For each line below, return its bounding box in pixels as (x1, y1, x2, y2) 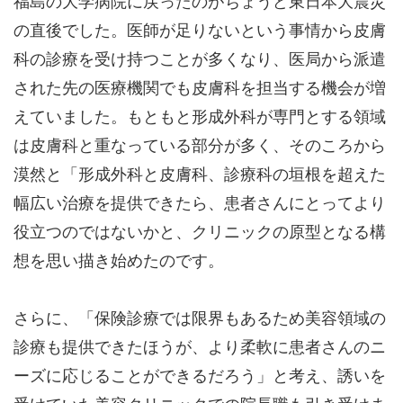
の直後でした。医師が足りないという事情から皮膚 (13, 22, 386, 40)
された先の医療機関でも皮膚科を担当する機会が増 (13, 79, 386, 97)
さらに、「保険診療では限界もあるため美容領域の (13, 309, 386, 327)
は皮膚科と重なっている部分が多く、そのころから (13, 137, 386, 155)
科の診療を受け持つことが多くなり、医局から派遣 (13, 50, 386, 68)
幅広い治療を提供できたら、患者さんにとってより (13, 194, 386, 212)
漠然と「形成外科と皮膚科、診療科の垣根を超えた (13, 166, 386, 184)
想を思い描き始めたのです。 (13, 252, 224, 270)
